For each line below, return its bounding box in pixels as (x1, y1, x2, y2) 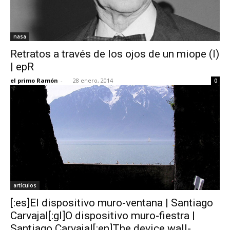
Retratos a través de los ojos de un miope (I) (10, 47, 219, 60)
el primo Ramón (10, 76, 58, 84)
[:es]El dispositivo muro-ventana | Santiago (10, 196, 213, 209)
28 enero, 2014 (73, 76, 113, 84)
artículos (13, 181, 36, 189)
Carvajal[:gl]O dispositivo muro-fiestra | (10, 209, 195, 222)
